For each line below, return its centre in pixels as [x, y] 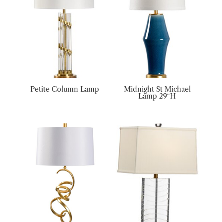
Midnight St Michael [157, 89]
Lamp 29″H [157, 96]
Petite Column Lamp [65, 89]
